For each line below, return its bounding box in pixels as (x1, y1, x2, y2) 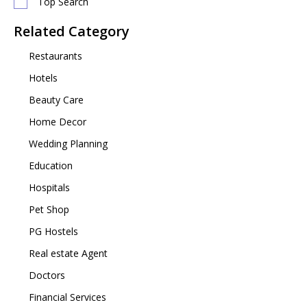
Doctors (25, 269, 65, 282)
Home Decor (25, 115, 86, 128)
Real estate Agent (25, 247, 108, 260)
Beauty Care (25, 93, 84, 106)
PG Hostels (25, 225, 78, 238)
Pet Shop (25, 203, 69, 216)
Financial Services (25, 291, 106, 304)
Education (25, 159, 73, 172)
